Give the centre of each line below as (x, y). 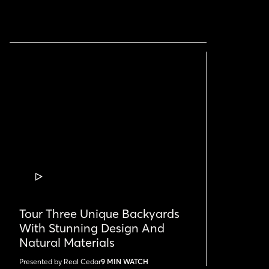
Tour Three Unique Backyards (99, 214)
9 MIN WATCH (125, 262)
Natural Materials (67, 243)
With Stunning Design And (92, 228)
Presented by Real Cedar (60, 262)
